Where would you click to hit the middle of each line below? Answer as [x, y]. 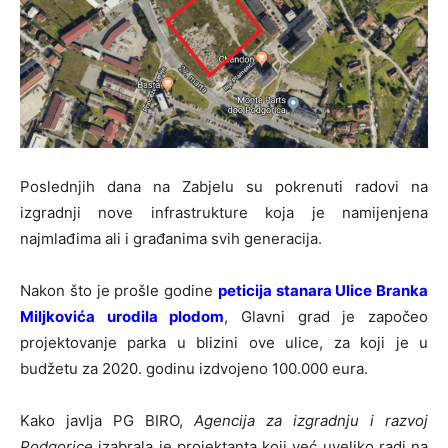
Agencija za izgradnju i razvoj [311, 420]
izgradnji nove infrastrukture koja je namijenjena [224, 212]
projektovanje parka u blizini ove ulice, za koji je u [224, 342]
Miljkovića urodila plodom [122, 316]
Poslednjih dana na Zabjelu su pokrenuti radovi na [224, 186]
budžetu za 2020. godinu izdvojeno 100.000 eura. [194, 368]
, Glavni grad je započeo [326, 316]
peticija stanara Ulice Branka [322, 290]
